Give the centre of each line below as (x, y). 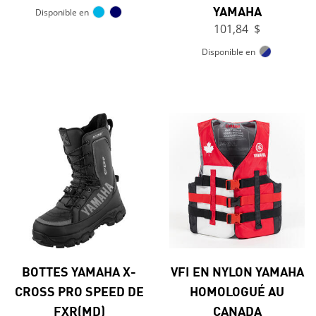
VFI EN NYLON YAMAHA (237, 271)
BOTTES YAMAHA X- (79, 271)
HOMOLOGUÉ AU (237, 291)
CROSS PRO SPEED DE (79, 291)
